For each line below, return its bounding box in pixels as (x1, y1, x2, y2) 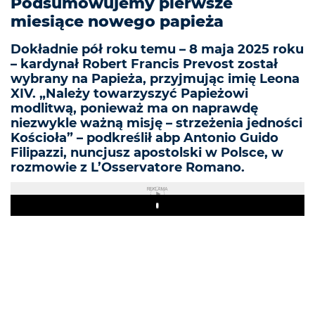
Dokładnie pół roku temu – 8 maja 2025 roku (11, 41, 304, 58)
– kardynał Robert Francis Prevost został (11, 56, 278, 72)
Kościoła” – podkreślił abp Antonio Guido (11, 130, 278, 146)
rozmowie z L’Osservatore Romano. (11, 160, 245, 176)
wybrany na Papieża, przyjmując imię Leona (11, 71, 300, 87)
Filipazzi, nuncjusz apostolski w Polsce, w (11, 145, 283, 161)
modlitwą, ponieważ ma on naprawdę (11, 101, 258, 117)
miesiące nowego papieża (11, 12, 224, 32)
